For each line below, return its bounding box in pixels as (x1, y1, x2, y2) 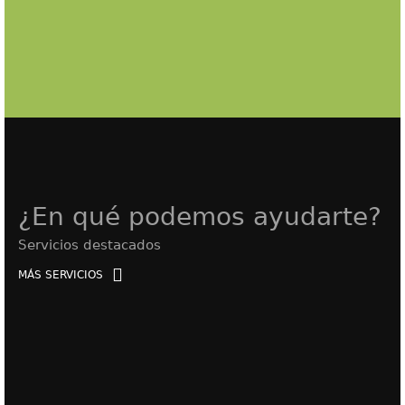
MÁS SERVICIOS (18, 268, 103, 281)
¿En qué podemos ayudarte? (18, 201, 381, 231)
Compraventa (128, 363, 277, 391)
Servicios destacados (18, 236, 161, 253)
